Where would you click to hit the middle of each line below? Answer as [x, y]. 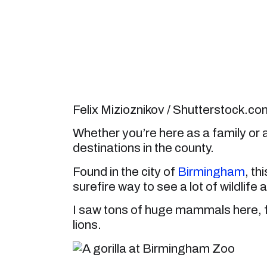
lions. [87, 225]
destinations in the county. [143, 148]
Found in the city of [125, 171]
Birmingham [211, 171]
